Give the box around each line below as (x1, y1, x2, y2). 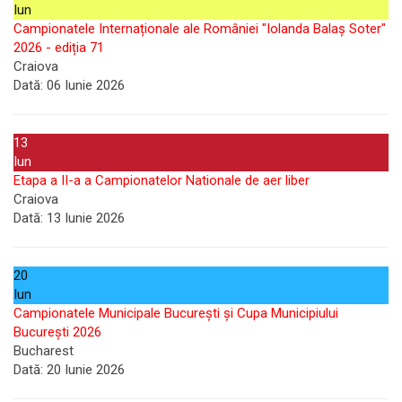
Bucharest (13, 342, 74, 359)
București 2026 (13, 323, 101, 340)
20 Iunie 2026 (43, 361, 125, 378)
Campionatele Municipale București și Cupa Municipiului (13, 304, 338, 321)
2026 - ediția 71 (13, 39, 104, 56)
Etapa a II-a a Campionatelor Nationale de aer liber (13, 171, 310, 188)
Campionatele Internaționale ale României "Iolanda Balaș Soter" (13, 20, 386, 37)
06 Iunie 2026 (43, 76, 125, 93)
